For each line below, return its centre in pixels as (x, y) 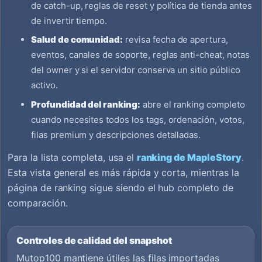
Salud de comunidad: (77, 40)
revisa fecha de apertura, (175, 40)
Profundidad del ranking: (86, 104)
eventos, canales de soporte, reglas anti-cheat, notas (140, 55)
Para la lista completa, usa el (72, 157)
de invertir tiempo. (69, 21)
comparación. (38, 203)
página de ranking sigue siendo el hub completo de (120, 187)
